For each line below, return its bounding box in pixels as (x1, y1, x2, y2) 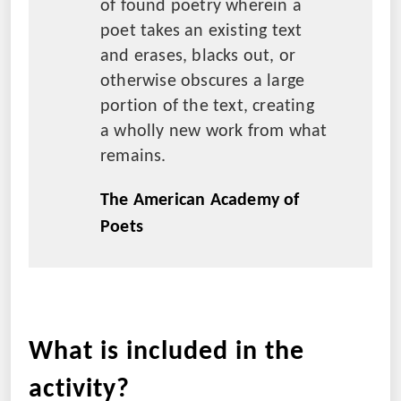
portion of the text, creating (100, 97, 314, 115)
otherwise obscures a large (100, 72, 305, 90)
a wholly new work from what (100, 122, 328, 141)
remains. (100, 147, 166, 166)
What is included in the (29, 337, 304, 366)
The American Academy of (100, 191, 300, 209)
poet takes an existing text (100, 21, 303, 40)
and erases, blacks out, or (100, 47, 296, 65)
